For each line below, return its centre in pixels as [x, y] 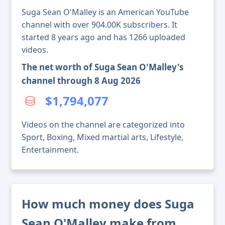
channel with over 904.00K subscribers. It [99, 25]
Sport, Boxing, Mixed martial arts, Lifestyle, [102, 137]
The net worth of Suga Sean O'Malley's [102, 67]
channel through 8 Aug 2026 [81, 81]
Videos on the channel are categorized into [103, 125]
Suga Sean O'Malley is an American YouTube [105, 12]
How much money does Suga [108, 204]
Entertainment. [50, 150]
